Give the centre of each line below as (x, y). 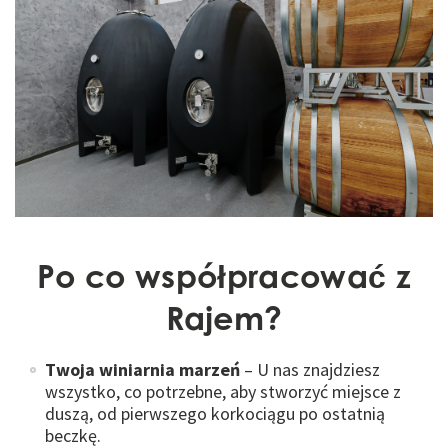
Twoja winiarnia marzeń (142, 369)
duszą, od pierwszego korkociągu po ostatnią (215, 413)
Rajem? (224, 317)
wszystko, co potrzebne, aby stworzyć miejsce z (223, 391)
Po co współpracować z (224, 275)
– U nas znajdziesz (310, 369)
